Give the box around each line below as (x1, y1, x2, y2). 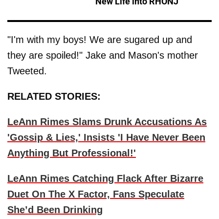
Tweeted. (7, 66, 47, 77)
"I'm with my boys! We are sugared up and (7, 34, 192, 45)
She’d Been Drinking (7, 204, 103, 216)
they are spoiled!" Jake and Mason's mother (7, 50, 198, 61)
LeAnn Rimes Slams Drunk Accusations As (7, 116, 207, 128)
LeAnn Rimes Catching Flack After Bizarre (7, 173, 203, 184)
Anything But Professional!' (7, 148, 136, 159)
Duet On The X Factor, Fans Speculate (7, 189, 184, 200)
